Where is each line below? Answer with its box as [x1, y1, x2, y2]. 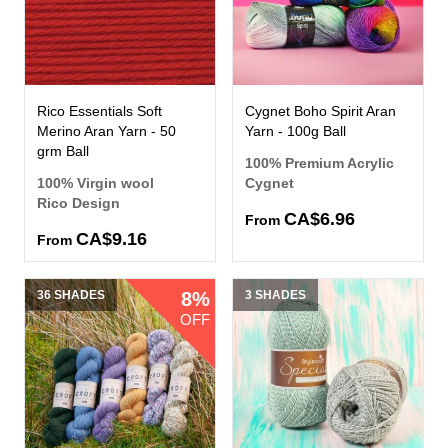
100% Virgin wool [37, 175, 154, 192]
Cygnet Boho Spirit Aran [245, 103, 396, 120]
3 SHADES [245, 288, 306, 303]
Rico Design [37, 195, 120, 212]
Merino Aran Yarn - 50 [37, 123, 176, 140]
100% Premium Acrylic [245, 155, 394, 172]
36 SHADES [37, 288, 105, 303]
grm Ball [37, 143, 89, 160]
